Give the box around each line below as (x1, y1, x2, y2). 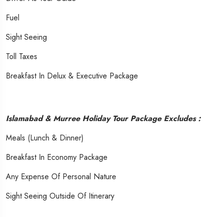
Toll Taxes (6, 50, 37, 62)
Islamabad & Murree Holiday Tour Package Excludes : (6, 112, 201, 124)
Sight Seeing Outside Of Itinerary (6, 190, 114, 201)
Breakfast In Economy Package (6, 151, 108, 163)
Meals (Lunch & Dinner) (6, 132, 84, 143)
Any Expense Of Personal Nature (6, 170, 116, 182)
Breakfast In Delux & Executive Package (6, 70, 138, 81)
